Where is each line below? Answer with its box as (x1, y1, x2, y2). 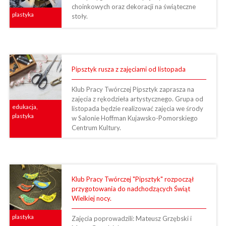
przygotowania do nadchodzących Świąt (71, 184, 190, 193)
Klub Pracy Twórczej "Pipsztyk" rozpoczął (71, 175, 194, 183)
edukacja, (12, 102, 38, 110)
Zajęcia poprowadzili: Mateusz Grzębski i (71, 214, 192, 222)
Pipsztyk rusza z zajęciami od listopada (71, 65, 186, 73)
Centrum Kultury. (71, 123, 121, 132)
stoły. (71, 12, 88, 20)
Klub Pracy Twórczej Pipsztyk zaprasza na (71, 85, 194, 93)
